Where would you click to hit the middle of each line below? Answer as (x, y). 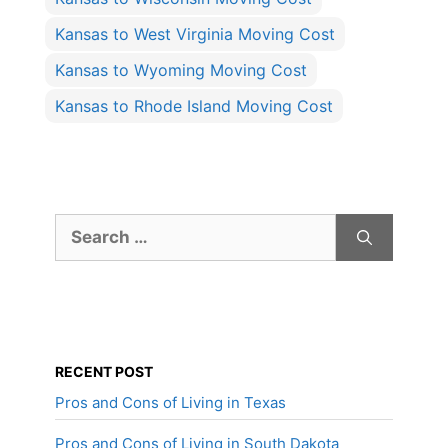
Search (79, 224)
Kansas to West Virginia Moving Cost (195, 34)
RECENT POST (104, 372)
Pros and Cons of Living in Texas (170, 403)
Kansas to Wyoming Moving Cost (181, 70)
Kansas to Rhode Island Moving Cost (194, 106)
